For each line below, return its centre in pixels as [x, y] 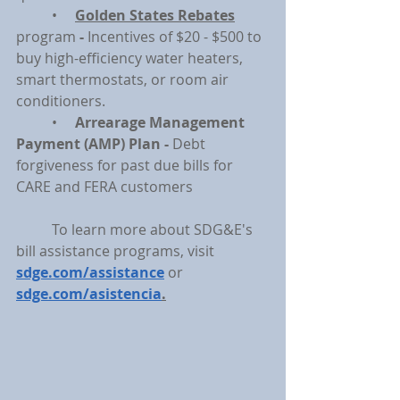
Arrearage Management [162, 122]
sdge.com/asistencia [89, 294]
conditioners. [61, 101]
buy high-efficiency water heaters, [131, 58]
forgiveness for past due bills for [126, 165]
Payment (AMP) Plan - [94, 144]
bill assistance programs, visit [117, 251]
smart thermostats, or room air [124, 79]
